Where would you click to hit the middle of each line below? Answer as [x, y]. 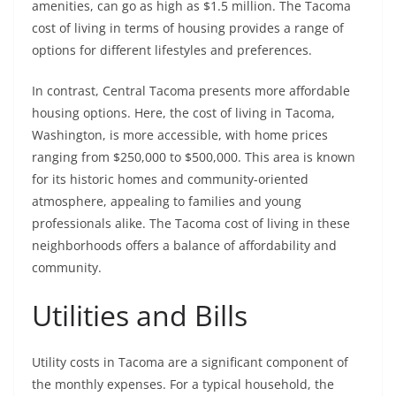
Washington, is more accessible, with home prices [180, 135]
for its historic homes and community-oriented [170, 179]
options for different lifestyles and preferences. [172, 50]
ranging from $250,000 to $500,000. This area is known [194, 157]
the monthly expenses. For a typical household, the [183, 385]
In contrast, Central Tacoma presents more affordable [191, 91]
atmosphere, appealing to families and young [167, 202]
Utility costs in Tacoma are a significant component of [190, 362]
